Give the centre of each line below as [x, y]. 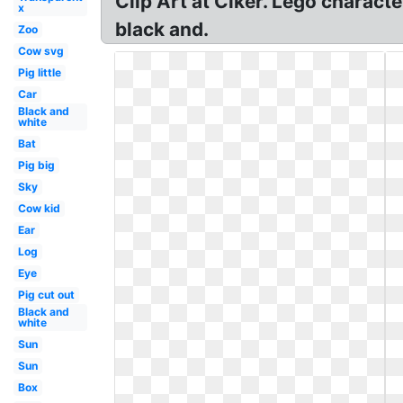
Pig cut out [46, 295]
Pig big [36, 165]
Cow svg [40, 51]
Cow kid [39, 208]
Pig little [39, 72]
